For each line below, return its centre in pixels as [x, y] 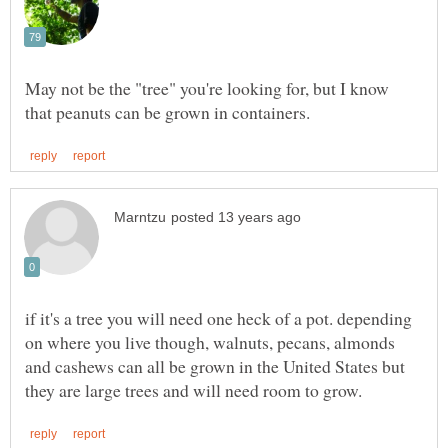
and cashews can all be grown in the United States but [215, 365]
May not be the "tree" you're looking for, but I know [207, 87]
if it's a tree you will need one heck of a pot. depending [218, 317]
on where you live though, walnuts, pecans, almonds [210, 341]
